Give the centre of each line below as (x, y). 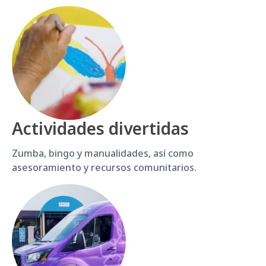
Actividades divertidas (100, 128)
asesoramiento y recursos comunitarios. (104, 167)
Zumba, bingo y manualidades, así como (103, 153)
